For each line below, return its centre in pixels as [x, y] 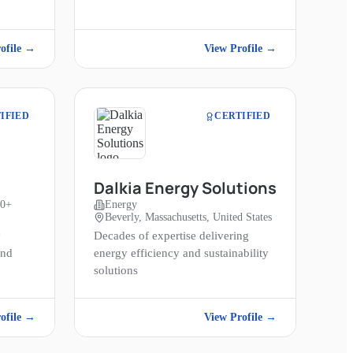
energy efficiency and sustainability [181, 253]
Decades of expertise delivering [171, 236]
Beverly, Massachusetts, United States [188, 217]
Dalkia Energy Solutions [185, 188]
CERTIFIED [242, 116]
